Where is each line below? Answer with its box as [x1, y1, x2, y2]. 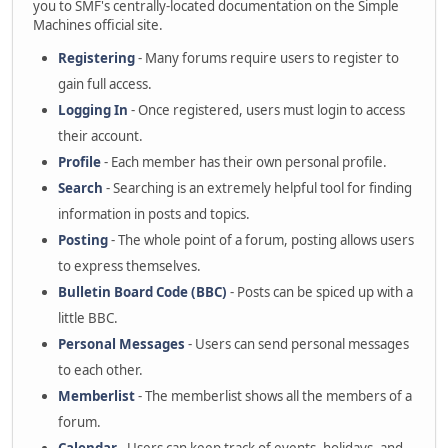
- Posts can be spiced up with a [227, 283, 413, 301]
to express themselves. [58, 257, 201, 275]
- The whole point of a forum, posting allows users [108, 231, 414, 249]
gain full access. [58, 75, 152, 93]
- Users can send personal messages [185, 335, 409, 353]
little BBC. [58, 309, 118, 327]
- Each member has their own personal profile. [101, 153, 387, 171]
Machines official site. [33, 16, 163, 34]
